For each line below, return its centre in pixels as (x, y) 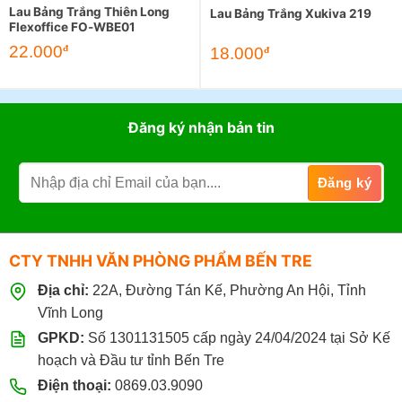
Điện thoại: (74, 385)
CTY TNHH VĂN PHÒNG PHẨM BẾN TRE (160, 261)
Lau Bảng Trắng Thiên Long (89, 11)
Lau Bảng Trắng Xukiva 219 (291, 13)
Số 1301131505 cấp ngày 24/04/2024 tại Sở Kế (237, 337)
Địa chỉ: (63, 290)
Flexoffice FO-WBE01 (72, 26)
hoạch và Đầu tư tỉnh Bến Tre (131, 360)
